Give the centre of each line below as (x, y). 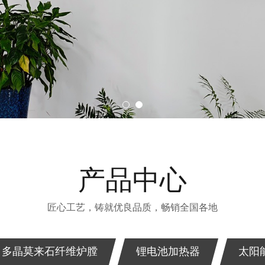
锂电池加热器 (168, 251)
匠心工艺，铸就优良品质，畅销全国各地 (132, 207)
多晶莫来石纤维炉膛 (49, 251)
